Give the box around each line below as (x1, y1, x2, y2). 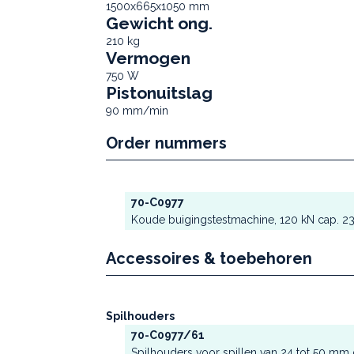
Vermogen (106, 48, 190, 68)
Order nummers (106, 134, 227, 153)
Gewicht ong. (106, 13, 213, 33)
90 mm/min (106, 104, 168, 117)
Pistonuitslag (106, 83, 213, 103)
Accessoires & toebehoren (106, 249, 312, 268)
